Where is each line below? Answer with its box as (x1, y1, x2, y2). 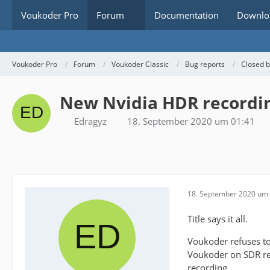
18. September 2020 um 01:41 (127, 115, 255, 127)
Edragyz (74, 115, 107, 127)
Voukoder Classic (111, 58, 169, 69)
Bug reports (185, 58, 225, 69)
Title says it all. (187, 213, 248, 225)
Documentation (154, 9, 219, 21)
